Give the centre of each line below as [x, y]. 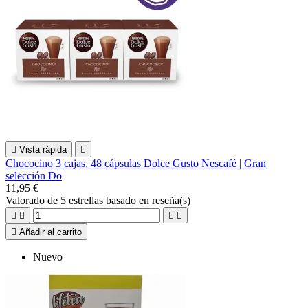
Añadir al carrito [51, 232]
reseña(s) [171, 200]
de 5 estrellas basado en [100, 200]
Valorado [26, 200]
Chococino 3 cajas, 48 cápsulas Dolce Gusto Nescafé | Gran [136, 163]
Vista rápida [43, 149]
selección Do [34, 175]
